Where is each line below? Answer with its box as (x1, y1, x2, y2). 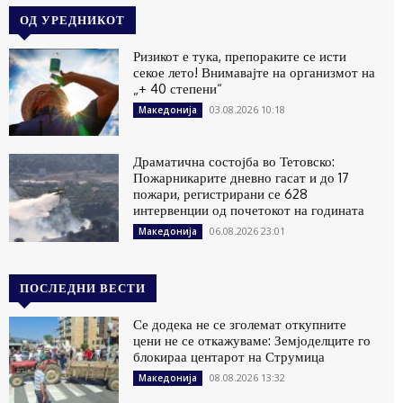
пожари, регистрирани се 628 (133, 185, 309, 203)
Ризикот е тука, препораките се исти (133, 47, 347, 65)
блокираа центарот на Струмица (133, 348, 326, 366)
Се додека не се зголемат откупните (133, 316, 347, 334)
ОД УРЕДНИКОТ (20, 12, 125, 27)
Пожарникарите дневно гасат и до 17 (133, 169, 350, 187)
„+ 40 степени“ (133, 79, 223, 97)
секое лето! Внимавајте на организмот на (133, 63, 376, 81)
